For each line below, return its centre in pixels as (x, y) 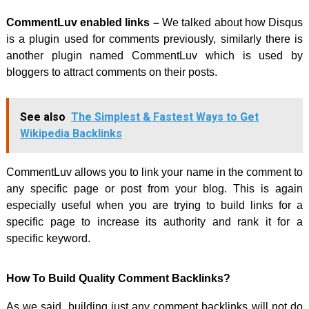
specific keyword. (48, 238)
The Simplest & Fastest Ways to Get (165, 117)
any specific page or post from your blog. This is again (154, 188)
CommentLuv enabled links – (82, 22)
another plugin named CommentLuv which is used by (154, 55)
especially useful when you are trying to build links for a (154, 205)
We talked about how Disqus (231, 22)
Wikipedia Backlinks (71, 133)
